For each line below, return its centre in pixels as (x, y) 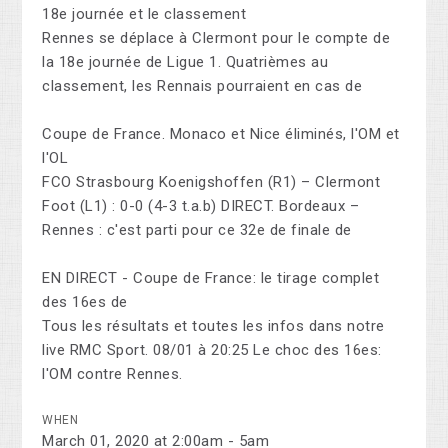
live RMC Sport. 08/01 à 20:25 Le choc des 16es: (212, 350)
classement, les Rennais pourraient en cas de (202, 86)
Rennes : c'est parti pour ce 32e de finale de (197, 230)
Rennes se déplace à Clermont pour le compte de (216, 38)
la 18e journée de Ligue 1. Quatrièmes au (185, 62)
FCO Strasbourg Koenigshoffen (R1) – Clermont (211, 182)
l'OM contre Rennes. (112, 374)
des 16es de (85, 302)
